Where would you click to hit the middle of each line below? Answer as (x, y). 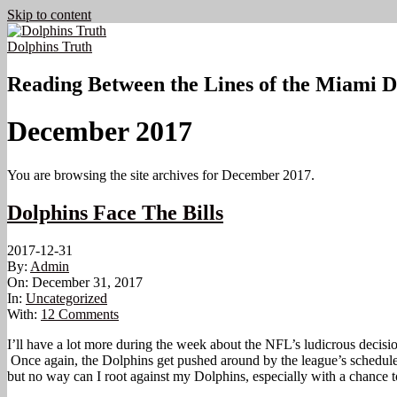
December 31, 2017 (87, 282)
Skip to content (49, 15)
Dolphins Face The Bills (115, 212)
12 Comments (80, 314)
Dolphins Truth (50, 47)
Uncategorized (66, 298)
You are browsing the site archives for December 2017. (161, 175)
